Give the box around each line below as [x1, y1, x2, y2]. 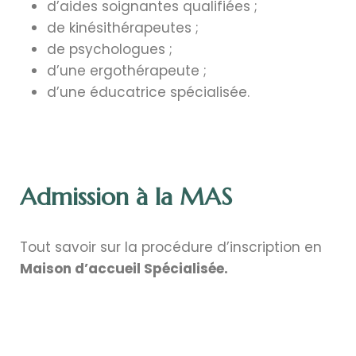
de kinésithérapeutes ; [47, 17, 199, 37]
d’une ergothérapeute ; [47, 60, 207, 80]
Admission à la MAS [20, 181, 232, 211]
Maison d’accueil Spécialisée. [20, 258, 228, 278]
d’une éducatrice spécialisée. [47, 82, 250, 102]
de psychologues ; [47, 39, 172, 59]
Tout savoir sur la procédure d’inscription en [20, 237, 322, 257]
